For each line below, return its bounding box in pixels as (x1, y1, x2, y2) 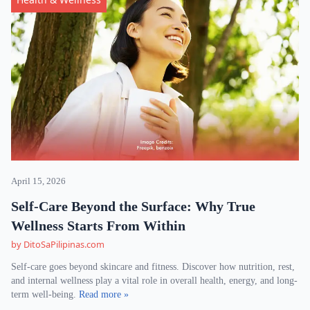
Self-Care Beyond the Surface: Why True (11, 199, 255, 214)
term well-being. (11, 289, 79, 300)
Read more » (79, 289, 129, 300)
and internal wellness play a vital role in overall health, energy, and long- (11, 275, 298, 286)
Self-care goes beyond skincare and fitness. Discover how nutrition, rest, (11, 262, 295, 272)
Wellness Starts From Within (11, 218, 185, 233)
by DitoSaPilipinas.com (11, 238, 104, 250)
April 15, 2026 (11, 176, 66, 186)
